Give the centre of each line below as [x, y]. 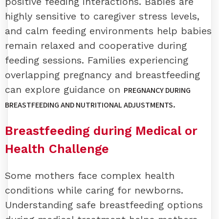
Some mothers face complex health [90, 175]
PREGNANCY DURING [157, 90]
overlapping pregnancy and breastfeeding [102, 75]
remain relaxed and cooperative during [96, 46]
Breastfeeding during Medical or [101, 131]
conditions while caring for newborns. [94, 190]
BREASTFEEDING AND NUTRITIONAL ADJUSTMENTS [89, 105]
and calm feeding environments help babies [108, 31]
